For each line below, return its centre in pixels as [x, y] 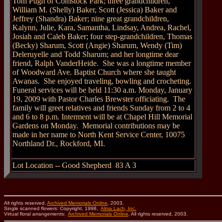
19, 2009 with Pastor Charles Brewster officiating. [91, 99]
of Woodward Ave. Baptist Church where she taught [94, 72]
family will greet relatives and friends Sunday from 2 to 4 [101, 108]
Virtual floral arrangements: [36, 214]
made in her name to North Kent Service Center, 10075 [99, 135]
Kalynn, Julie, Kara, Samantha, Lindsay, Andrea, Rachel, [102, 28]
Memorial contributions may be [131, 126]
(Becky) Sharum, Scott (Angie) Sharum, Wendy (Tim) [97, 45]
